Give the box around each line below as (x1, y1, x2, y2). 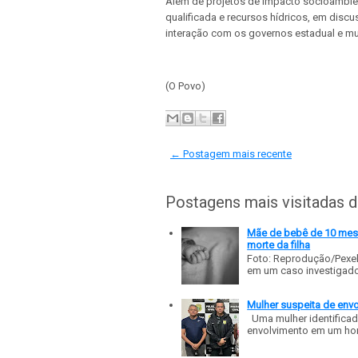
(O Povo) (165, 80, 205, 93)
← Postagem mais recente (170, 147, 292, 160)
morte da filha (247, 238, 311, 251)
